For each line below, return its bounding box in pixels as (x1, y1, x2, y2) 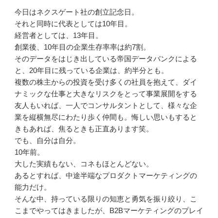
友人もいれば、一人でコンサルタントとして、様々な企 (15, 101, 197, 110)
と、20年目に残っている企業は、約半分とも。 (15, 66, 168, 75)
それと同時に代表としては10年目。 (15, 19, 132, 28)
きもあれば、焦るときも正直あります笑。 (15, 125, 153, 133)
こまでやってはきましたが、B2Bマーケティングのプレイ (15, 206, 203, 215)
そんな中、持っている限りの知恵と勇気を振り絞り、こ (15, 195, 197, 203)
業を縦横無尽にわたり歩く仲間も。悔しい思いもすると (15, 113, 197, 122)
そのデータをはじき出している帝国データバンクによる (15, 54, 197, 63)
